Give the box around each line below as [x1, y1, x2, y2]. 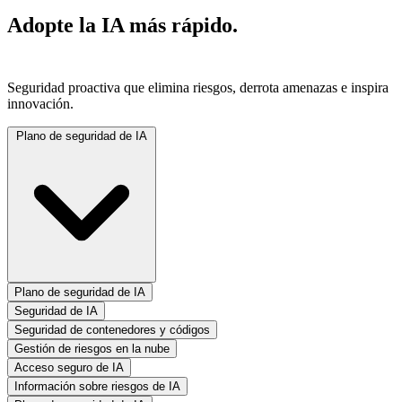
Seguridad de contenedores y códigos [14, 322, 210, 336]
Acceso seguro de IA [14, 360, 124, 374]
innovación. [7, 95, 74, 111]
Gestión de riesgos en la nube [14, 341, 170, 355]
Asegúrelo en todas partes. [7, 37, 249, 61]
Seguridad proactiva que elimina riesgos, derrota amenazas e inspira [7, 79, 389, 95]
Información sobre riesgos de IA [14, 379, 180, 393]
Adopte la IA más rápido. [7, 13, 238, 37]
